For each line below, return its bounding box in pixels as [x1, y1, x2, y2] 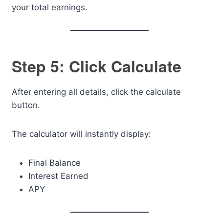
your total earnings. [12, 2, 88, 12]
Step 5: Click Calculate [12, 55, 181, 77]
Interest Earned [28, 171, 88, 181]
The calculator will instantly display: [12, 129, 151, 139]
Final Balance [28, 158, 81, 168]
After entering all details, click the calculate [12, 87, 181, 97]
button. [12, 100, 40, 110]
